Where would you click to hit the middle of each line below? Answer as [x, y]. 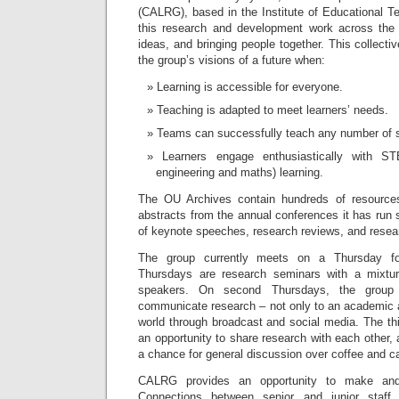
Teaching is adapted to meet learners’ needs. [273, 110]
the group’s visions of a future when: [232, 60]
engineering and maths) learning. [240, 172]
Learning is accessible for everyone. [250, 87]
